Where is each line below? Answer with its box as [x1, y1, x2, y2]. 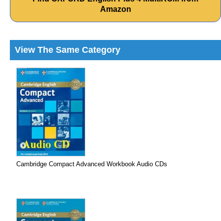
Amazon [100, 5, 131, 13]
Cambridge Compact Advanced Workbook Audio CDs [16, 160, 167, 168]
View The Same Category [15, 45, 120, 55]
